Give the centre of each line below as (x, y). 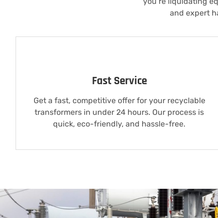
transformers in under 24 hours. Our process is (119, 112)
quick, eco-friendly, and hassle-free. (119, 124)
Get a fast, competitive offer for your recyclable (119, 101)
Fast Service (119, 81)
